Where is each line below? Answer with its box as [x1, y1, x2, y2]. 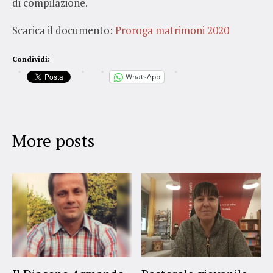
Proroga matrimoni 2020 [115, 23, 229, 37]
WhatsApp [126, 71, 160, 82]
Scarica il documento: [12, 23, 115, 37]
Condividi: [12, 54, 50, 63]
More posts [12, 129, 94, 152]
